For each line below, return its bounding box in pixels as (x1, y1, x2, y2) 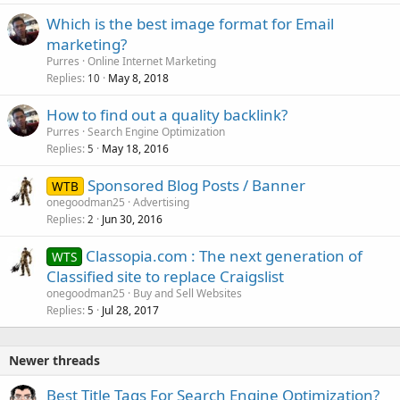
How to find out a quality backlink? (46, 104, 287, 126)
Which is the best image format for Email (46, 13, 334, 35)
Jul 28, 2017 (102, 303, 159, 319)
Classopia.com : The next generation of (85, 246, 362, 267)
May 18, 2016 (102, 141, 169, 157)
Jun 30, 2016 (102, 212, 162, 228)
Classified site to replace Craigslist (46, 266, 284, 287)
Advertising (133, 195, 189, 211)
